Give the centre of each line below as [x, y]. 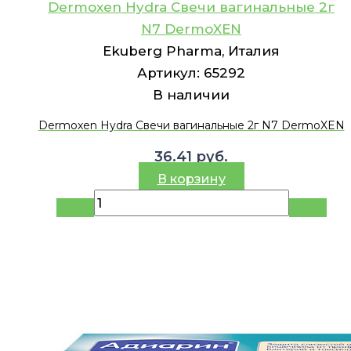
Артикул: [170, 72]
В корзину [191, 179]
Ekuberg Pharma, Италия [191, 51]
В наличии [191, 94]
